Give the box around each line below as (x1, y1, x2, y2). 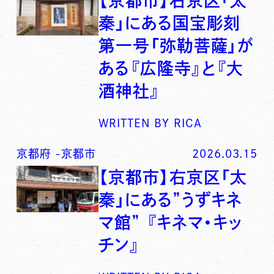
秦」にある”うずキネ (98, 191, 243, 209)
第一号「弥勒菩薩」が (98, 37, 254, 54)
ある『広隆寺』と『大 (98, 60, 244, 77)
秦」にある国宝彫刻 (98, 15, 241, 32)
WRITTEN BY (98, 117, 170, 128)
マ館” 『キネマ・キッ (98, 214, 243, 231)
